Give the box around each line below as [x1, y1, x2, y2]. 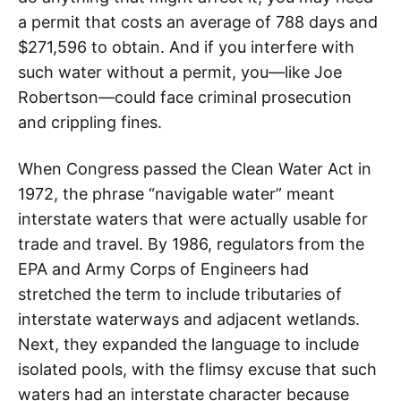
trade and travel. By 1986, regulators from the [18, 235, 364, 253]
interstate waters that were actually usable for [18, 209, 368, 228]
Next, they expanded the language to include [18, 335, 359, 354]
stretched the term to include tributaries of [18, 285, 342, 303]
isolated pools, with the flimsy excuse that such [18, 360, 377, 379]
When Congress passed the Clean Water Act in [18, 159, 371, 178]
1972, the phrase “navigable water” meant [18, 184, 335, 203]
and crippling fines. [18, 113, 162, 132]
